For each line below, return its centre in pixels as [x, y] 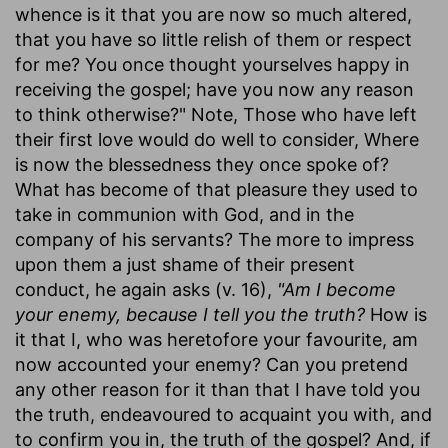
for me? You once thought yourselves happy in [212, 64]
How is [396, 314]
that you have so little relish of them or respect [213, 39]
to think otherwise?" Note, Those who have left [216, 114]
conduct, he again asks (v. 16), [146, 289]
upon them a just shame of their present [185, 264]
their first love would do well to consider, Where [217, 139]
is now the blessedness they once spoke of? [202, 164]
